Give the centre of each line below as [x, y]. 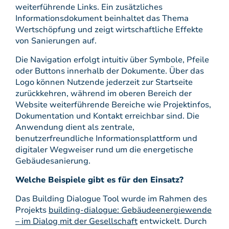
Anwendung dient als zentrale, [75, 127]
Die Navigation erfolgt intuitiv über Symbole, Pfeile [112, 60]
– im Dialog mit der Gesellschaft [76, 221]
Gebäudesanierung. [53, 161]
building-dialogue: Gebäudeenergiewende [130, 210]
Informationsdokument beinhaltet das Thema [102, 18]
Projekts [32, 210]
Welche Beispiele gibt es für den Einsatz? [99, 180]
